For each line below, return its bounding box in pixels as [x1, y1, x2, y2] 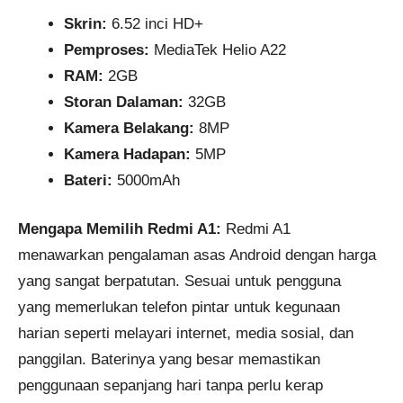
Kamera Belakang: [64, 119, 194, 137]
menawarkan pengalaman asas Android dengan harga [18, 246, 376, 264]
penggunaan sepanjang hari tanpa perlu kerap [18, 377, 323, 395]
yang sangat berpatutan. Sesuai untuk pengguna [18, 273, 341, 291]
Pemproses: [64, 40, 149, 58]
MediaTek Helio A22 [149, 40, 286, 58]
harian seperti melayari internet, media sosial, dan [18, 325, 354, 343]
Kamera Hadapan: [64, 145, 191, 163]
